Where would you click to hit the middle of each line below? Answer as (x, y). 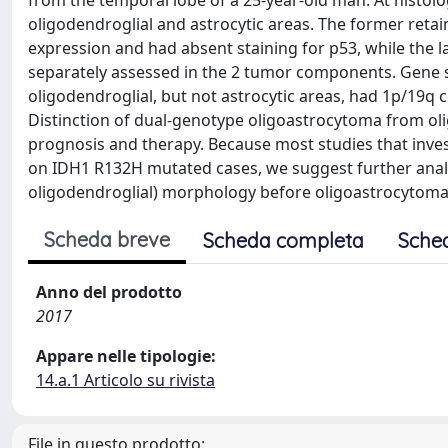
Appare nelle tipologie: (126, 356)
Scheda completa (283, 240)
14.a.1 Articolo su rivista (125, 380)
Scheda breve (107, 239)
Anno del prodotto (109, 292)
